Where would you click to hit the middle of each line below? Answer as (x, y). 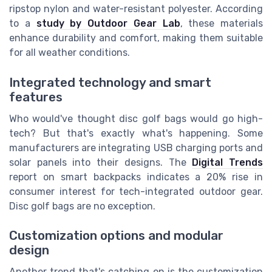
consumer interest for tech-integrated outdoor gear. (136, 191)
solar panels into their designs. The (101, 162)
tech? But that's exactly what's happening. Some (136, 133)
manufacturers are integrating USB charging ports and (136, 148)
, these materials (221, 24)
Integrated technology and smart (110, 82)
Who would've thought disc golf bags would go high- (136, 118)
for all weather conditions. (70, 53)
